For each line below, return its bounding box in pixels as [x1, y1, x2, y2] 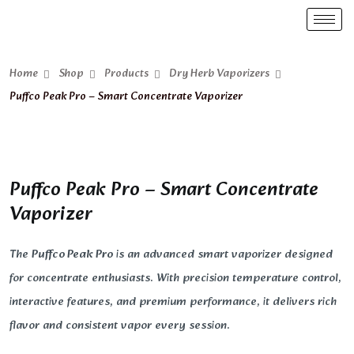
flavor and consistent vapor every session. [9, 316, 230, 336]
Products [104, 65, 149, 83]
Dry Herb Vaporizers [169, 65, 269, 83]
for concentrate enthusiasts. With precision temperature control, [9, 269, 341, 288]
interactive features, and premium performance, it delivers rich [9, 292, 337, 312]
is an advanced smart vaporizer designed [113, 245, 333, 265]
